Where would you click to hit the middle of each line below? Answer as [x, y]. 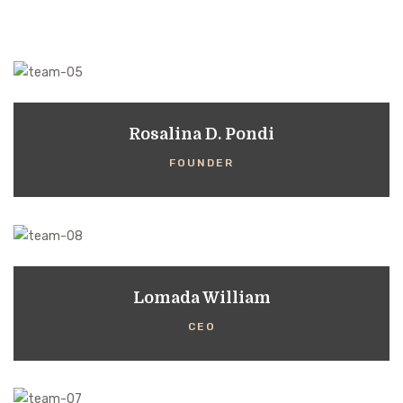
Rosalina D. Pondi [201, 134]
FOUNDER [201, 163]
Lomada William [201, 297]
